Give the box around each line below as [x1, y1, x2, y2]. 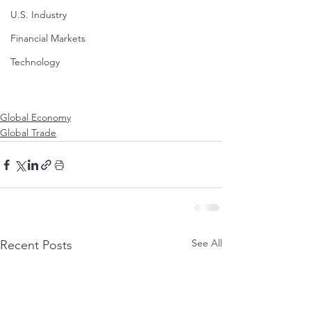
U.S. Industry [10, 8, 67, 21]
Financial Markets [10, 32, 85, 44]
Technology [10, 56, 60, 68]
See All [192, 237, 222, 249]
